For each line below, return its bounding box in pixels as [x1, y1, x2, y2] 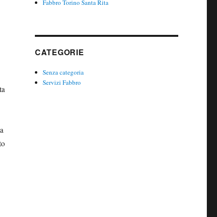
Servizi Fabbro [43, 77, 81, 87]
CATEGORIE [34, 46, 84, 58]
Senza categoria [43, 67, 84, 77]
